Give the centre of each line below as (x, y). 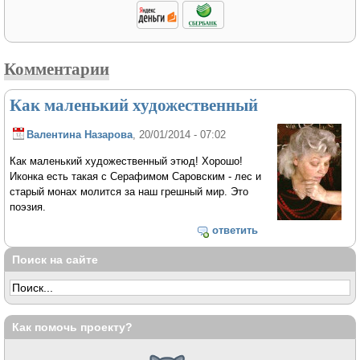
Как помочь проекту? (72, 327)
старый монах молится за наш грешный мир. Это (129, 192)
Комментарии (57, 69)
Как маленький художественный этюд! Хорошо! (127, 162)
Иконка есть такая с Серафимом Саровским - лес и (136, 177)
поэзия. (28, 207)
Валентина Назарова (80, 135)
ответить (235, 230)
